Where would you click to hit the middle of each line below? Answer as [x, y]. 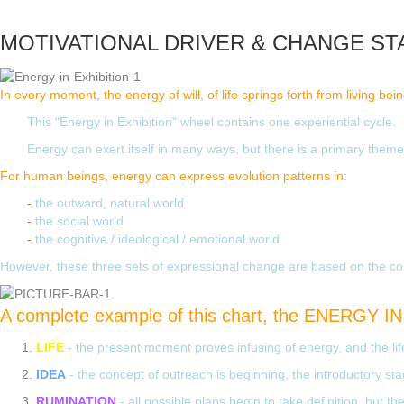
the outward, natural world [108, 202]
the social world [78, 220]
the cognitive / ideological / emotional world [156, 239]
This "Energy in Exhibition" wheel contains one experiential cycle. [211, 121]
